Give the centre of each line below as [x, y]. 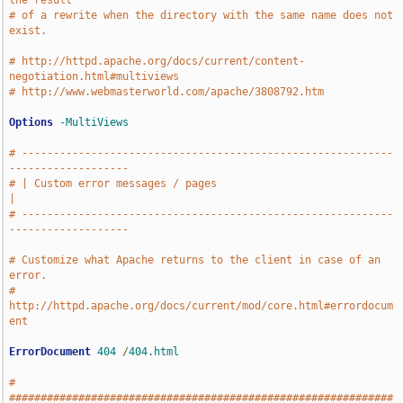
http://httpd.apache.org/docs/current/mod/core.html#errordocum [201, 306]
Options [31, 122]
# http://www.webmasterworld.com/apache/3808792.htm [167, 92]
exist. [28, 31]
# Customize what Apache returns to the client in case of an [195, 260]
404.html [154, 352]
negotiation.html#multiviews [94, 76]
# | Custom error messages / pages [113, 184]
